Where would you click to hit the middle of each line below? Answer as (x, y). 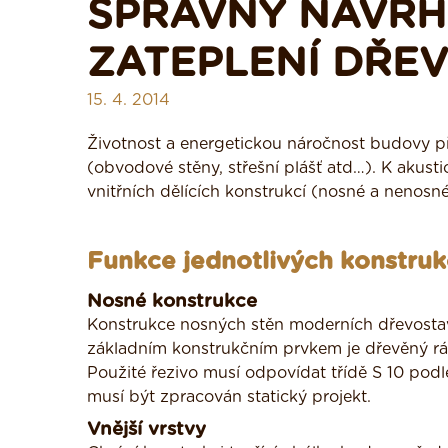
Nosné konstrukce (172, 301)
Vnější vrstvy (146, 429)
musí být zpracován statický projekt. (229, 397)
